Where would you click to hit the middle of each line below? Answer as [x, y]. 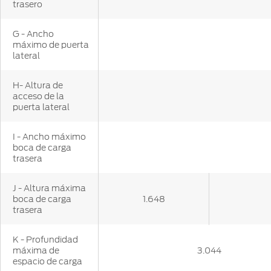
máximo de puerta [51, 45]
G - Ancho [33, 34]
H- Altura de [38, 86]
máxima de [36, 251]
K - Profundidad [45, 240]
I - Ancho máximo [49, 137]
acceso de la [38, 96]
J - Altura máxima [49, 188]
